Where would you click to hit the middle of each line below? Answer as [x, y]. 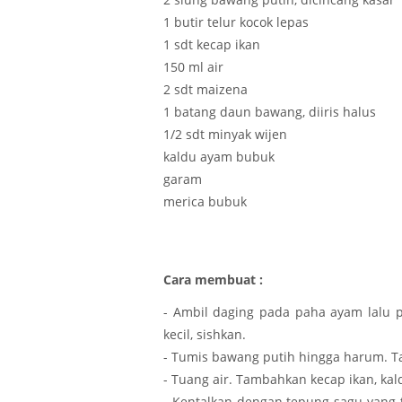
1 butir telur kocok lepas [236, 22]
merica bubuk [205, 202]
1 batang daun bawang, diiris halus [270, 112]
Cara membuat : [213, 279]
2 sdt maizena [205, 90]
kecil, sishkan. [205, 335]
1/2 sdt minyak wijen [225, 135]
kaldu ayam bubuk [219, 157]
